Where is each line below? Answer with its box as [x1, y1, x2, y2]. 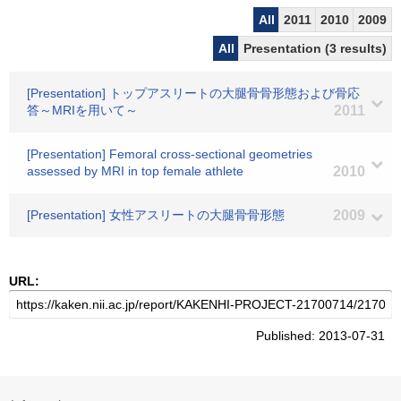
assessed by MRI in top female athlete [27, 164, 243, 178]
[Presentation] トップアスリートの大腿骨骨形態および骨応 [27, 86, 360, 100]
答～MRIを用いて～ [27, 103, 138, 117]
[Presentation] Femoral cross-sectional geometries [27, 147, 312, 161]
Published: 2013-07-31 [256, 328, 392, 343]
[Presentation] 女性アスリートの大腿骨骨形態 [27, 208, 285, 222]
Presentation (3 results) [243, 41, 387, 55]
